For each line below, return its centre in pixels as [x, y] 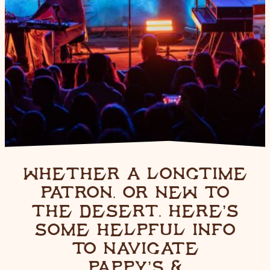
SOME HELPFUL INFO [135, 229]
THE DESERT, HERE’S [135, 210]
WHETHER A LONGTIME [135, 173]
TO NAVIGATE [135, 248]
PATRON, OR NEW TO [135, 192]
